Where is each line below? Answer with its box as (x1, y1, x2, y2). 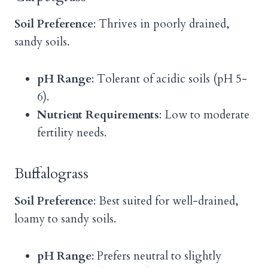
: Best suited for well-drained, (93, 193, 239, 209)
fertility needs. (37, 125, 106, 141)
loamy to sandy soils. (14, 211, 116, 227)
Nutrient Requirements (37, 107, 159, 123)
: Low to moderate (159, 107, 249, 123)
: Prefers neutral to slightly (92, 248, 221, 264)
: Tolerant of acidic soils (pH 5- (92, 71, 247, 87)
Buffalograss (14, 164, 89, 184)
